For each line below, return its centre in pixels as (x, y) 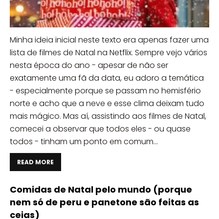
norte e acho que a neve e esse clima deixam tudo (107, 104)
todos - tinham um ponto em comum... (84, 142)
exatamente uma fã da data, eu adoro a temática (107, 78)
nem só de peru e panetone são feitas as (104, 202)
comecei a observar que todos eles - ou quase (100, 129)
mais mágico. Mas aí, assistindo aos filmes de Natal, (108, 116)
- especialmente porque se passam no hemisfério (105, 91)
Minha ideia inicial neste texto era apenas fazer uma (109, 40)
